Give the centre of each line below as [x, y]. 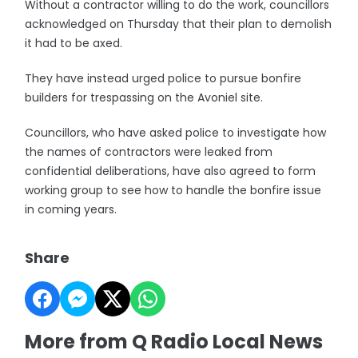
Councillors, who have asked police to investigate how [176, 133]
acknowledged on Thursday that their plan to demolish [179, 24]
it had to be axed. [74, 44]
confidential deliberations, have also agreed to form [171, 171]
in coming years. [71, 210]
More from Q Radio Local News [174, 342]
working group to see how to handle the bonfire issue [173, 191]
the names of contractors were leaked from [149, 152]
